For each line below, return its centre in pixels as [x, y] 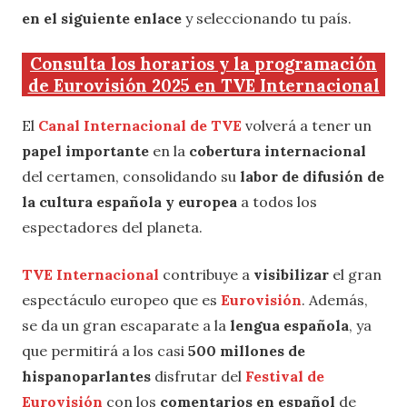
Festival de [285, 377]
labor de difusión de [312, 177]
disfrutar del [198, 377]
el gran [355, 275]
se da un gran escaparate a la [126, 326]
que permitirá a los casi [105, 351]
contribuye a [206, 275]
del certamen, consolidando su [131, 177]
